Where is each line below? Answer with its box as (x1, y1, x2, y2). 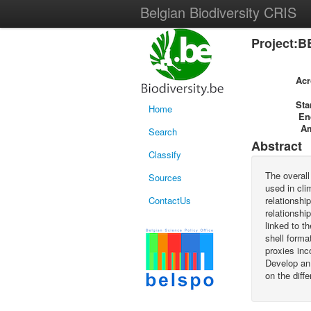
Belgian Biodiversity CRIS (140, 2, 296, 22)
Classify (149, 148, 181, 161)
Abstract (251, 137, 302, 155)
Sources (149, 171, 182, 184)
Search (149, 125, 177, 138)
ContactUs (149, 194, 191, 207)
